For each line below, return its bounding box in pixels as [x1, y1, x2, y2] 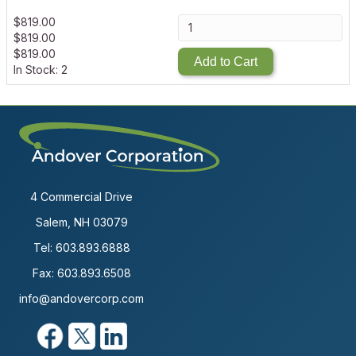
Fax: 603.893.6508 [32, 266, 131, 281]
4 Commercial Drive [30, 190, 133, 204]
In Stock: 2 [14, 63, 68, 77]
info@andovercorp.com [19, 292, 144, 306]
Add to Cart [194, 55, 257, 69]
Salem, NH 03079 [35, 215, 128, 230]
